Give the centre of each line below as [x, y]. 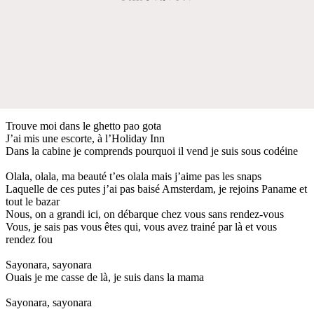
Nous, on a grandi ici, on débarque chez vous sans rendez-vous [145, 214]
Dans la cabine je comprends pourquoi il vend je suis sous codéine [152, 151]
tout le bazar [33, 201]
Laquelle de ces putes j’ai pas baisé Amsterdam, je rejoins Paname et [156, 189]
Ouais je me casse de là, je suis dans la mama [105, 277]
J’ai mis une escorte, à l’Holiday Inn [85, 138]
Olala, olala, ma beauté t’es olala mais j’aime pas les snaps [134, 176]
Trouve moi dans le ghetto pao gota [83, 125]
